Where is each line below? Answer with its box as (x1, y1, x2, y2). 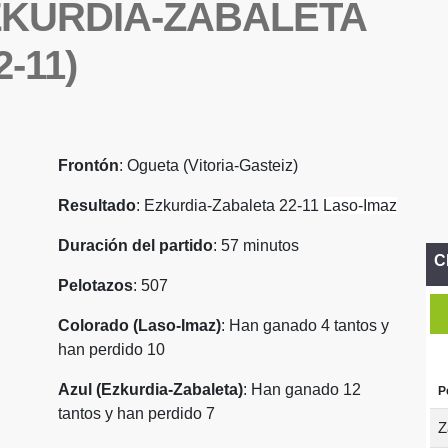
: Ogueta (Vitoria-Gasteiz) (119, 157, 298, 174)
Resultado (58, 197, 136, 214)
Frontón (58, 157, 119, 174)
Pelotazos (58, 277, 133, 294)
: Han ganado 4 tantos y (221, 317, 389, 334)
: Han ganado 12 (243, 381, 361, 398)
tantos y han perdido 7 (58, 405, 215, 422)
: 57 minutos (213, 237, 299, 254)
